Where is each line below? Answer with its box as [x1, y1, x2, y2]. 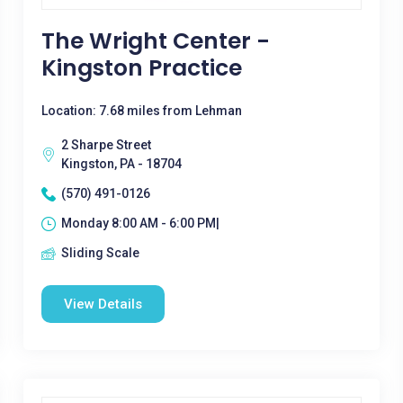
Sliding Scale [60, 246, 139, 260]
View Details [63, 296, 142, 312]
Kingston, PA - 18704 [60, 157, 182, 171]
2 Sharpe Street [60, 138, 151, 152]
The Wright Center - [40, 25, 270, 57]
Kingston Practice [40, 52, 242, 84]
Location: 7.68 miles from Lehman [40, 103, 242, 118]
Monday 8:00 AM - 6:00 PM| [60, 216, 219, 230]
